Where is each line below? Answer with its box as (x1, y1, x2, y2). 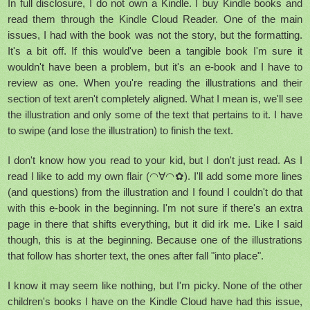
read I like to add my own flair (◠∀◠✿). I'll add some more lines (8, 170, 302, 183)
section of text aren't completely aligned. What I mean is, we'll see (8, 93, 302, 105)
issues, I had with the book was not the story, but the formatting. (8, 29, 302, 42)
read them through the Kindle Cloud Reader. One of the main (8, 13, 302, 26)
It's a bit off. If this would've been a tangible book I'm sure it (8, 45, 302, 57)
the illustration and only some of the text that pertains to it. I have (8, 109, 302, 121)
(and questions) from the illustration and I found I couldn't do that (8, 186, 302, 199)
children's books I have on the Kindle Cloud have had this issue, (8, 295, 302, 308)
